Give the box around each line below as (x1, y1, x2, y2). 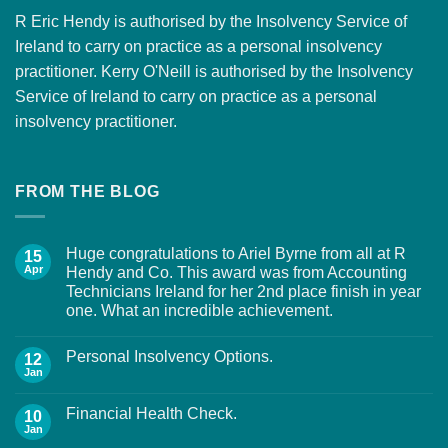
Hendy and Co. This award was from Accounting (66, 263, 407, 281)
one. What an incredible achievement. (66, 301, 333, 319)
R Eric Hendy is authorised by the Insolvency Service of (15, 13, 407, 31)
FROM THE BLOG (15, 183, 160, 201)
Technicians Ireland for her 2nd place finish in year (66, 282, 421, 300)
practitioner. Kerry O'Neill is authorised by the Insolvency (15, 63, 413, 81)
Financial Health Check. (66, 404, 237, 422)
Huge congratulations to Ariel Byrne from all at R (66, 244, 406, 262)
